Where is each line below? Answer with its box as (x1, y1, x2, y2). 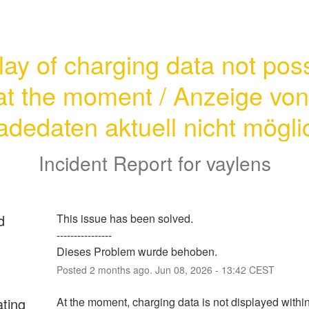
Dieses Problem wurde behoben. (56, 243, 217, 259)
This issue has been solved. (56, 210, 196, 226)
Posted (56, 262, 90, 277)
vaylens (206, 148, 271, 177)
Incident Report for (38, 148, 206, 177)
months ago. (94, 262, 155, 277)
